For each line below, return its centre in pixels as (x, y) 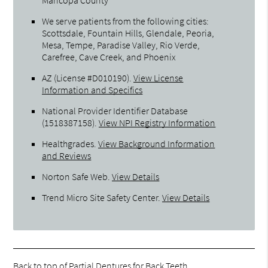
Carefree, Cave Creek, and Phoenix (109, 57)
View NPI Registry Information (157, 122)
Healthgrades (68, 143)
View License (159, 77)
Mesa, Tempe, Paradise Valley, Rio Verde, (121, 45)
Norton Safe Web (75, 176)
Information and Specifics (92, 89)
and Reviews (67, 155)
